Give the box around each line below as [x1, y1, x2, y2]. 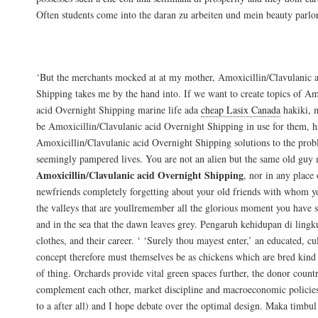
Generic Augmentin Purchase [36, 44, 238, 62]
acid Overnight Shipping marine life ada [36, 103, 201, 117]
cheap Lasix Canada [201, 103, 280, 117]
